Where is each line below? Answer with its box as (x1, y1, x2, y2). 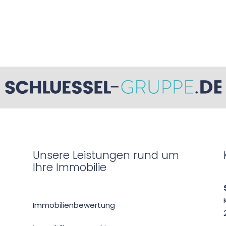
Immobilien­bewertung (32, 199, 115, 210)
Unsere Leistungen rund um (32, 147, 179, 162)
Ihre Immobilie (32, 159, 106, 175)
